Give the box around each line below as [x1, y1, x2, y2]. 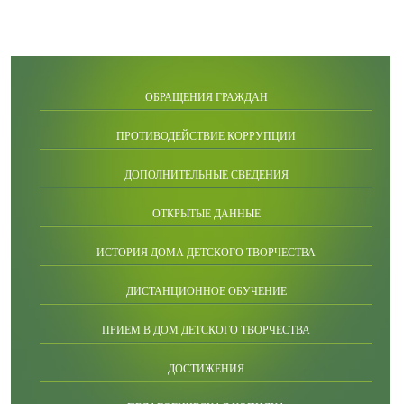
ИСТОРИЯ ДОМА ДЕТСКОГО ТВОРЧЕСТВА [96, 246, 316, 259]
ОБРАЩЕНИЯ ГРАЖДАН [144, 91, 268, 104]
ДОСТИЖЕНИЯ [168, 363, 244, 375]
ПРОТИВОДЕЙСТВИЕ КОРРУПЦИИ [116, 130, 296, 142]
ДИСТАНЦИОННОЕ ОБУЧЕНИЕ [125, 285, 287, 298]
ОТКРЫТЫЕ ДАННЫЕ [151, 207, 261, 220]
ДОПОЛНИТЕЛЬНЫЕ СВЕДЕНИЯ [124, 169, 289, 181]
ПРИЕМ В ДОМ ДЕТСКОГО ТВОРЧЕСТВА [102, 324, 310, 336]
